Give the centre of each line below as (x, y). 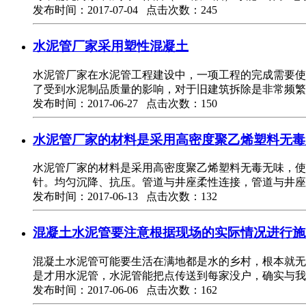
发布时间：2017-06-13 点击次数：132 (125, 197)
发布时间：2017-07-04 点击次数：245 (125, 10)
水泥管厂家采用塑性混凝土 (111, 46)
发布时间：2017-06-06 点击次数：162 (125, 290)
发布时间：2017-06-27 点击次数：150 (125, 103)
